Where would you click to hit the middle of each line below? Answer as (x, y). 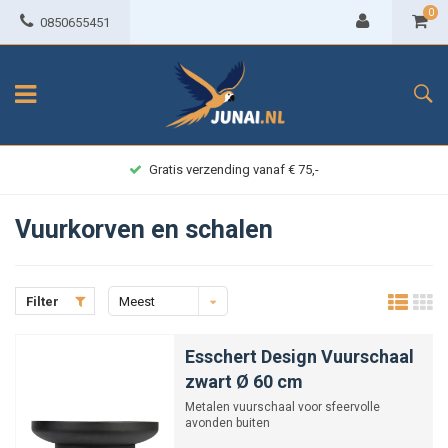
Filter (42, 301)
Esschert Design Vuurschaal (299, 356)
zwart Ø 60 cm (244, 381)
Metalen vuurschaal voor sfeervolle (282, 407)
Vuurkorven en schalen (144, 229)
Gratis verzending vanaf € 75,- (234, 169)
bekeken (144, 331)
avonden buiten (227, 423)
